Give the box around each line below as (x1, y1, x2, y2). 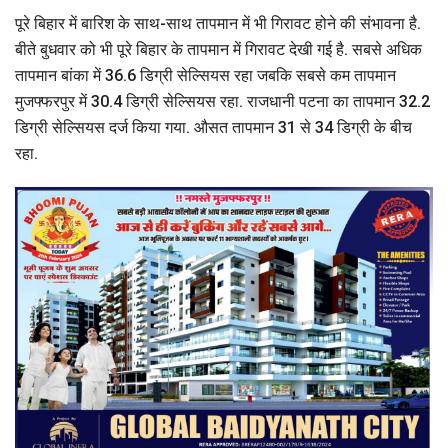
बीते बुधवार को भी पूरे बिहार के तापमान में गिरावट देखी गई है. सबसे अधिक (15, 40, 422, 60)
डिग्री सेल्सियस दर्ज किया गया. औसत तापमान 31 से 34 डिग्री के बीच (15, 118, 412, 138)
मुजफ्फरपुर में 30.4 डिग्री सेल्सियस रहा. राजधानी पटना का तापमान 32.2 (15, 92, 430, 112)
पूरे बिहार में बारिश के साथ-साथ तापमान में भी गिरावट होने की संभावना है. (15, 14, 421, 34)
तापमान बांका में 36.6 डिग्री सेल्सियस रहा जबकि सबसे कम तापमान (15, 66, 396, 86)
